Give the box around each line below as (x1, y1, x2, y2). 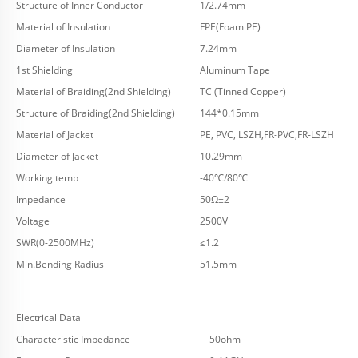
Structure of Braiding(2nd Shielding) (16, 106, 175, 121)
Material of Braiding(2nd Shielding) (16, 85, 171, 99)
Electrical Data (16, 311, 81, 325)
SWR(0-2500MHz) (16, 236, 94, 250)
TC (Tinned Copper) (200, 85, 286, 99)
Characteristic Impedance (16, 332, 133, 347)
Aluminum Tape (200, 63, 270, 78)
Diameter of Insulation (16, 42, 115, 56)
